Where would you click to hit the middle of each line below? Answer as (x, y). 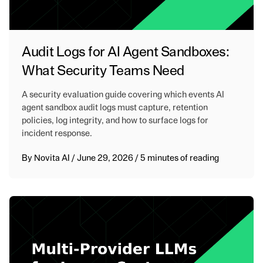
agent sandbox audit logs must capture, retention (115, 107)
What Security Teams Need (103, 71)
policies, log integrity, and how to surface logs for (115, 120)
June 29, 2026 (106, 158)
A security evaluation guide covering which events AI (123, 95)
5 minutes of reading (180, 158)
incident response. (57, 133)
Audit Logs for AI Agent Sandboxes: (126, 52)
